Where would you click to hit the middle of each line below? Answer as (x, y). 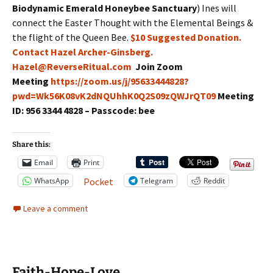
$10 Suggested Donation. (186, 37)
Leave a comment (55, 209)
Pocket (98, 182)
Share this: (31, 145)
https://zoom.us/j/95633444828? (120, 81)
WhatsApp (51, 180)
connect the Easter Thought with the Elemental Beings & (133, 23)
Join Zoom (159, 67)
